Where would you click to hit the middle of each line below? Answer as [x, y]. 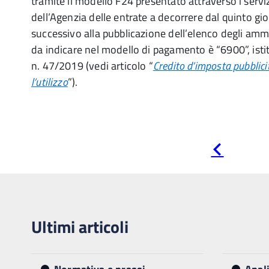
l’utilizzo [50, 82]
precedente [246, 158]
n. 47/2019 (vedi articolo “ [92, 66]
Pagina [237, 148]
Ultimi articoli [80, 227]
